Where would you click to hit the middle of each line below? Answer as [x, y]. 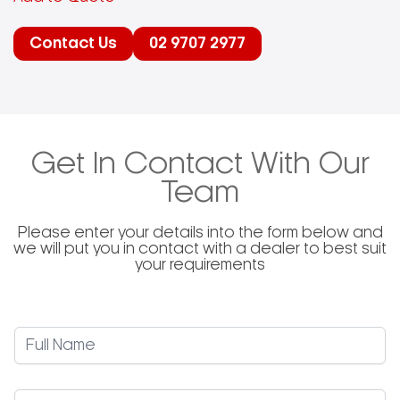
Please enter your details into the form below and [200, 233]
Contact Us [73, 44]
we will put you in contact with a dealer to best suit [200, 249]
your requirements [200, 265]
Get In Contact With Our [200, 164]
